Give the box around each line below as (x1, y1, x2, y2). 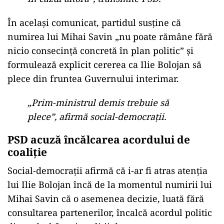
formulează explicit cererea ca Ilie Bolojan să (7, 58, 201, 71)
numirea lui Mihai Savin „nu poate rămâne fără (7, 30, 212, 43)
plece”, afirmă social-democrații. (27, 110, 166, 123)
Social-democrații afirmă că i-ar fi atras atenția (7, 164, 207, 177)
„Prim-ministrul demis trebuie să (27, 96, 169, 109)
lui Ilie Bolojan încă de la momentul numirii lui (7, 178, 212, 191)
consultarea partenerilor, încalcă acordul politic (7, 206, 212, 219)
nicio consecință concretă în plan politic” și (7, 44, 193, 57)
